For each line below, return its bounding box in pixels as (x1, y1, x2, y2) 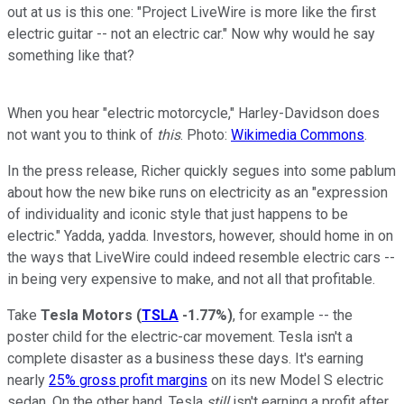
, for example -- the (233, 306, 353, 324)
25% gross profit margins (49, 371, 207, 389)
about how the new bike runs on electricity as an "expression (7, 183, 388, 201)
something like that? (7, 46, 134, 64)
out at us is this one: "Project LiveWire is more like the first (7, 3, 376, 21)
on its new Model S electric (207, 371, 383, 389)
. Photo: (180, 125, 231, 143)
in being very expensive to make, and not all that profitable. (7, 270, 375, 288)
